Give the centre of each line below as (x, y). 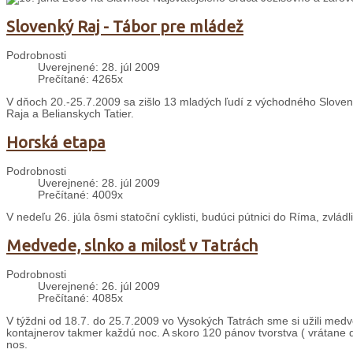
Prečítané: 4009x (80, 195)
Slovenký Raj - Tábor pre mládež (125, 27)
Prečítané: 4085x (80, 299)
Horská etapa (56, 142)
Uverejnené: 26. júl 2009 (99, 287)
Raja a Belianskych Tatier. (70, 113)
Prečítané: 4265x (80, 80)
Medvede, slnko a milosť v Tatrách (132, 246)
